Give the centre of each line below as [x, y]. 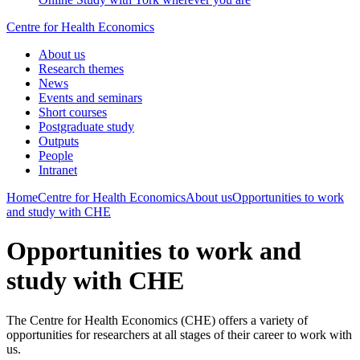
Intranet [58, 170]
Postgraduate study [86, 127]
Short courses [73, 112]
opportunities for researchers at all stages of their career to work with [179, 334]
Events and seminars [90, 98]
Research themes [81, 69]
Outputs [59, 141]
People [56, 155]
